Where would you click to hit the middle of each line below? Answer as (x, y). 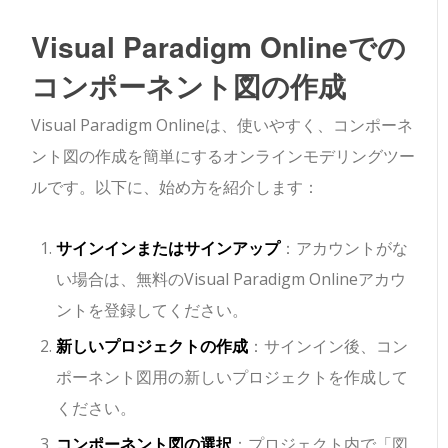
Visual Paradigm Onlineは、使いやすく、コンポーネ (222, 125)
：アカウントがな (344, 248)
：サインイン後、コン (328, 346)
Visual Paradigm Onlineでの (219, 47)
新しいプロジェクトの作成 (152, 346)
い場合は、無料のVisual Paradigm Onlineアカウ (231, 279)
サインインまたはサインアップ (168, 248)
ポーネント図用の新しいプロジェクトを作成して (232, 377)
